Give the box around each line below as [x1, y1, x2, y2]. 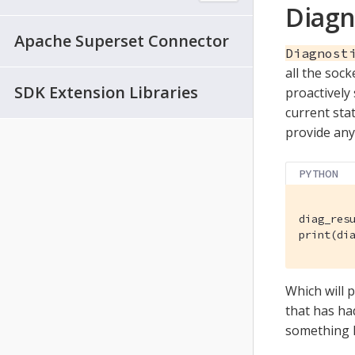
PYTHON [299, 166, 339, 181]
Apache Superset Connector [14, 29, 229, 52]
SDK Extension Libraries [14, 81, 198, 103]
